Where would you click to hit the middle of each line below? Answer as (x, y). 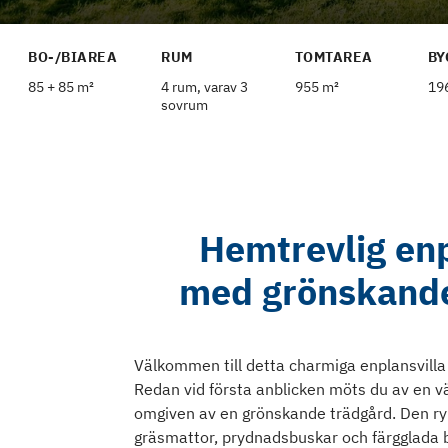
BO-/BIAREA (73, 57)
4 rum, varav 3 (205, 87)
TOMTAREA (334, 57)
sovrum (185, 105)
